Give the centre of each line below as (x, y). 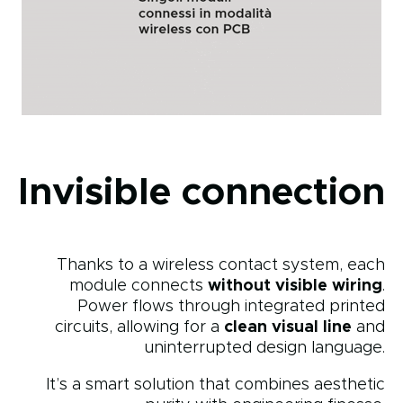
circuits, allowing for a (139, 327)
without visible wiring (295, 286)
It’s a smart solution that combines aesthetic (215, 385)
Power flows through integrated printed (231, 306)
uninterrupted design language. (264, 348)
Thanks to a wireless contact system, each (221, 265)
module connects (139, 286)
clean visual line (288, 327)
